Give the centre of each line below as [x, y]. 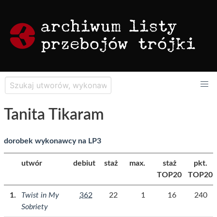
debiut [84, 163]
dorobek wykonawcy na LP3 [53, 141]
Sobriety [35, 207]
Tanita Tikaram [54, 115]
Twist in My [40, 195]
